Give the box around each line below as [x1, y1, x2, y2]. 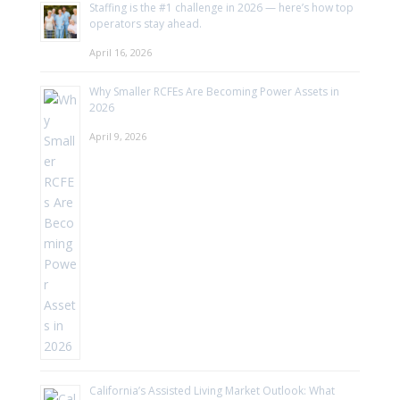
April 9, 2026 [88, 129, 146, 143]
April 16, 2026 [88, 45, 152, 59]
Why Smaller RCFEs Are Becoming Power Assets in [88, 83, 339, 99]
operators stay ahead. [88, 15, 202, 31]
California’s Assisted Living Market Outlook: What [88, 382, 335, 398]
